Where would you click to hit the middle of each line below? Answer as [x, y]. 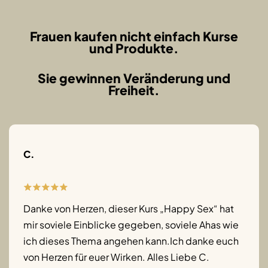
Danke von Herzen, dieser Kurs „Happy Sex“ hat [129, 209]
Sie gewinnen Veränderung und [134, 78]
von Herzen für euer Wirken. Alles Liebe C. [116, 257]
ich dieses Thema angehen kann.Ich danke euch [131, 241]
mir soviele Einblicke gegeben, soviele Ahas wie [131, 225]
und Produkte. [134, 48]
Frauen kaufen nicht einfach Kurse [134, 36]
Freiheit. [134, 90]
